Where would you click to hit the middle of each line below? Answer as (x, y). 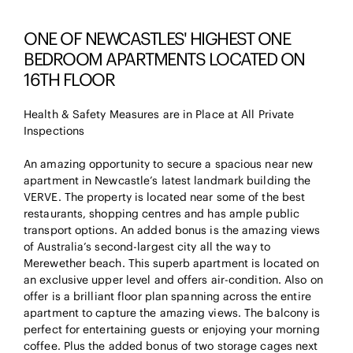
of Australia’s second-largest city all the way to (147, 247)
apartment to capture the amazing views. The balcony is (172, 313)
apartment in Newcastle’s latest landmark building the (167, 181)
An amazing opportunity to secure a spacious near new (169, 164)
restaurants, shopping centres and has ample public (162, 214)
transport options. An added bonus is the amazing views (172, 230)
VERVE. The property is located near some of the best (165, 197)
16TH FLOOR (69, 80)
